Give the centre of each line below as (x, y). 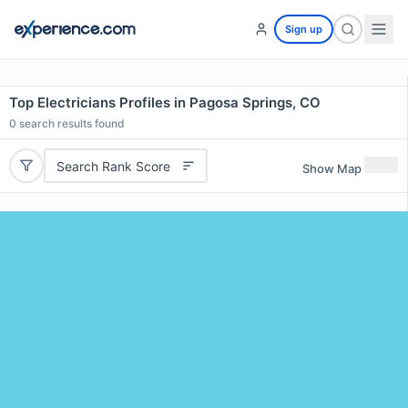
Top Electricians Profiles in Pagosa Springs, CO (165, 102)
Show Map (332, 168)
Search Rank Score (113, 166)
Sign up (304, 29)
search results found (71, 123)
